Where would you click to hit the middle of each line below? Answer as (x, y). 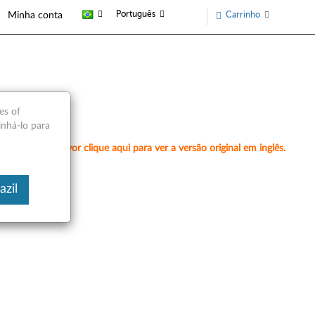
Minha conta (35, 15)
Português (136, 14)
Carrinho (243, 15)
